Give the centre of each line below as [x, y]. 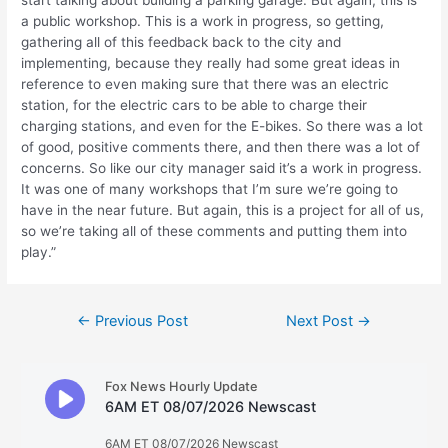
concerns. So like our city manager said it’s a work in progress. [222, 168]
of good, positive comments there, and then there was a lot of [221, 147]
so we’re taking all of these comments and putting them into [214, 231]
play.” [39, 252]
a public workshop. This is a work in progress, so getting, [203, 21]
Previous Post [139, 321]
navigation [85, 334]
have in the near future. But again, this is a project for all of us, [223, 210]
